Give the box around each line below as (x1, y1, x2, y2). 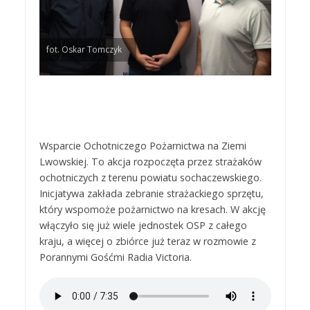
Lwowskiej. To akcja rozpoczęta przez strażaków (39, 155, 262, 169)
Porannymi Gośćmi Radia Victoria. (39, 250, 192, 264)
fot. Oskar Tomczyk (46, 44, 122, 56)
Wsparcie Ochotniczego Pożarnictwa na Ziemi (39, 139, 246, 153)
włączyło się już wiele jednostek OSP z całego (39, 219, 247, 232)
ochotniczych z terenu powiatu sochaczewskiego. (39, 171, 262, 185)
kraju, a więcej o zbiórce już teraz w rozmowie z (39, 235, 256, 248)
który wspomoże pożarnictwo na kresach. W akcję (39, 203, 266, 217)
